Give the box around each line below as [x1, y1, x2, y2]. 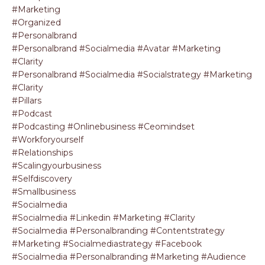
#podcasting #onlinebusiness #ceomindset [12, 121, 195, 132]
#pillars [12, 95, 41, 106]
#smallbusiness [12, 186, 76, 197]
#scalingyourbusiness [12, 160, 101, 171]
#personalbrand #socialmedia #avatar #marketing [12, 43, 221, 54]
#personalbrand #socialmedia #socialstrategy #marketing [12, 69, 252, 80]
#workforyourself [12, 134, 83, 145]
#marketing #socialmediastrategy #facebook [12, 238, 202, 249]
